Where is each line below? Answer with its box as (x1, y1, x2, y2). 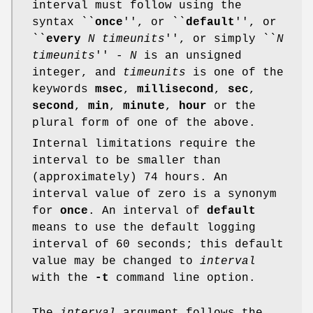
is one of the (186, 66, 284, 80)
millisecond (137, 83, 214, 96)
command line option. (109, 272, 256, 285)
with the (32, 272, 95, 285)
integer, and (32, 66, 123, 80)
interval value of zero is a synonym (32, 188, 277, 201)
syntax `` (32, 16, 95, 29)
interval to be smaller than (32, 154, 221, 168)
